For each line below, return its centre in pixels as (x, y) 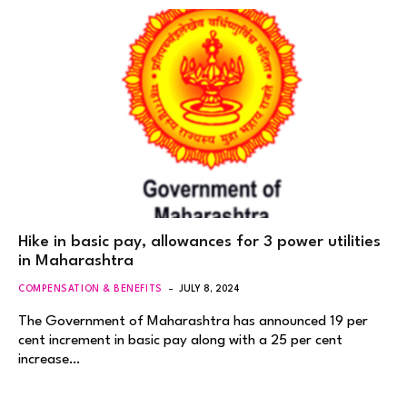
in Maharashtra (76, 261)
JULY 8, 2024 (209, 288)
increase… (49, 359)
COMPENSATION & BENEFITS (90, 288)
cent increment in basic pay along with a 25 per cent (180, 340)
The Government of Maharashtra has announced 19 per (193, 321)
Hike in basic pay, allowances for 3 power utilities (199, 242)
